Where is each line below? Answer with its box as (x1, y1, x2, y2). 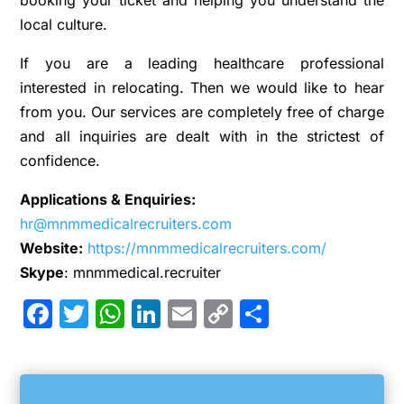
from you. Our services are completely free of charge (20, 103, 384, 121)
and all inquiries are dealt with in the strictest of (20, 127, 384, 145)
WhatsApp (124, 296, 268, 331)
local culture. (20, 15, 108, 33)
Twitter (88, 296, 183, 331)
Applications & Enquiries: (20, 190, 197, 208)
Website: (20, 239, 84, 257)
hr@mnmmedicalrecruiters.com (20, 215, 233, 233)
